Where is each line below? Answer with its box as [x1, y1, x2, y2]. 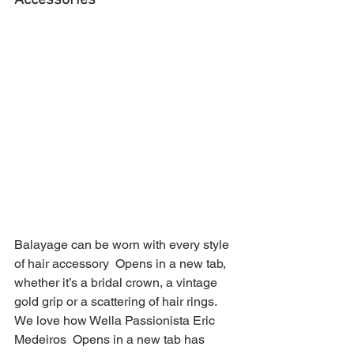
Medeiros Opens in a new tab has [14, 332, 208, 348]
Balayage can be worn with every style [14, 237, 232, 253]
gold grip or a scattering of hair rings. [14, 294, 220, 310]
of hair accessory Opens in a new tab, [14, 256, 229, 272]
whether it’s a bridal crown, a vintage [14, 275, 220, 291]
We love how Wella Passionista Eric [14, 313, 218, 329]
